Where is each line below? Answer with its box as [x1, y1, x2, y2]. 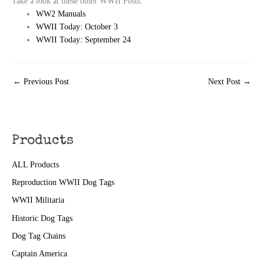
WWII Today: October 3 [36, 22, 118, 32]
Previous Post [21, 77, 69, 87]
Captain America [12, 249, 67, 259]
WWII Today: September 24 [36, 35, 131, 45]
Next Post [208, 77, 243, 87]
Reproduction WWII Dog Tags [12, 178, 114, 187]
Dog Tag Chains [12, 231, 65, 240]
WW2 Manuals [36, 9, 86, 19]
